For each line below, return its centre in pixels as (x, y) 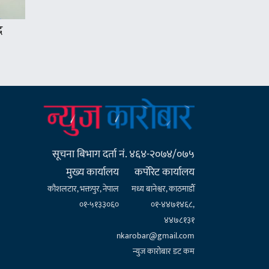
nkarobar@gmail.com (155, 236)
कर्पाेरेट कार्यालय (164, 173)
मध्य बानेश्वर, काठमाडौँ (163, 189)
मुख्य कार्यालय (93, 173)
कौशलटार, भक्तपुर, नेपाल (83, 189)
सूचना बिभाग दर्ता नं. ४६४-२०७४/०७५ (123, 155)
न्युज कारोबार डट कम (163, 252)
